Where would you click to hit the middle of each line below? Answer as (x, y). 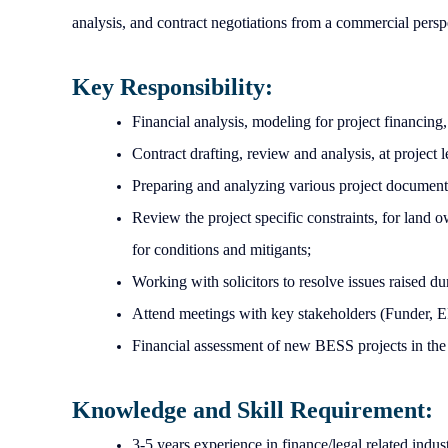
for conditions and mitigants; (221, 250)
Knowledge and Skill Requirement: (255, 410)
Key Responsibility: (172, 87)
